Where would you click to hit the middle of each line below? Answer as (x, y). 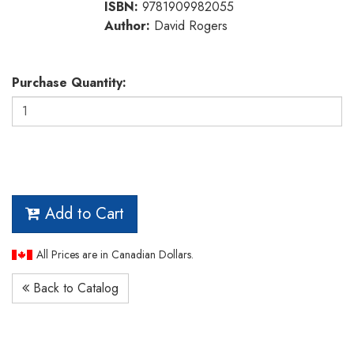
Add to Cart (82, 213)
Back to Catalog (74, 288)
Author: (127, 25)
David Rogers (189, 25)
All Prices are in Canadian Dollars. (115, 254)
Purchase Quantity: (69, 82)
